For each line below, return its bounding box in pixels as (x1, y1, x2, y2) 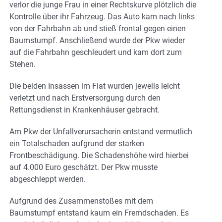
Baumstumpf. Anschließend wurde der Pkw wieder (9, 36, 185, 46)
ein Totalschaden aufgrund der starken (9, 139, 144, 149)
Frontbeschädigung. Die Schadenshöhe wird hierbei (9, 151, 189, 161)
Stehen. (9, 59, 36, 69)
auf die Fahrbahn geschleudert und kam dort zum (9, 48, 182, 57)
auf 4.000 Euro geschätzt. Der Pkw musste (9, 163, 158, 172)
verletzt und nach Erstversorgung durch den (9, 93, 161, 103)
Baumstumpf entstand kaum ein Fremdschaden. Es (9, 208, 189, 218)
